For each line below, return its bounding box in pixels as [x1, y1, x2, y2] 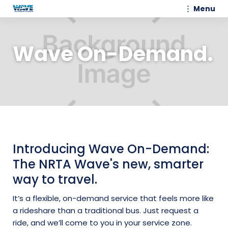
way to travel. [13, 171, 97, 188]
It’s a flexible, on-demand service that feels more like [13, 193, 214, 204]
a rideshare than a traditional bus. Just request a [13, 205, 198, 216]
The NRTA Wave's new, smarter [13, 156, 204, 173]
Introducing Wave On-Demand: [13, 140, 209, 157]
